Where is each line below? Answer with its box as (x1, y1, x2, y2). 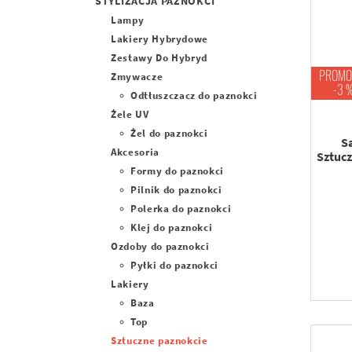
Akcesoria (111, 145, 159, 159)
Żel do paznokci (130, 126, 208, 140)
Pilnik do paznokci (130, 183, 222, 196)
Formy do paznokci (130, 164, 225, 178)
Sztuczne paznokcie (111, 334, 208, 347)
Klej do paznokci (130, 221, 213, 234)
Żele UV (111, 108, 149, 121)
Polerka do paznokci (130, 202, 232, 215)
